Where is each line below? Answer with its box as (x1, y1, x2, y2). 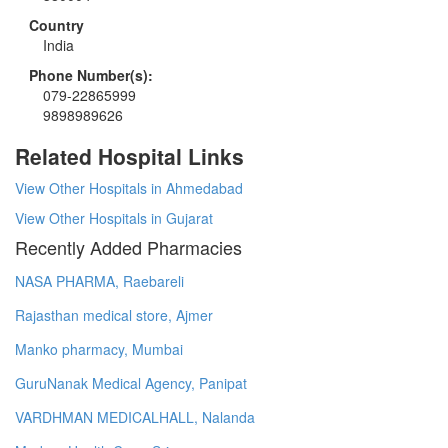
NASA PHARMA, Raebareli (15, 270, 184, 291)
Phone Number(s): (29, 64, 153, 85)
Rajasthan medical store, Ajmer (15, 304, 213, 325)
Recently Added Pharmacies (15, 233, 242, 260)
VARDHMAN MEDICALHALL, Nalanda (15, 406, 255, 427)
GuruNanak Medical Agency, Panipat (15, 372, 247, 393)
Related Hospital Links (15, 140, 244, 171)
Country (29, 14, 84, 35)
